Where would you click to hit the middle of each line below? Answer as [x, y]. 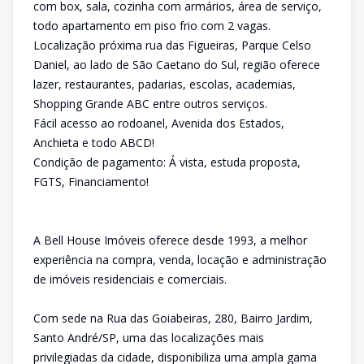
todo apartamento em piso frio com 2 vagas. [152, 26]
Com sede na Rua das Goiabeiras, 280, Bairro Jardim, [173, 318]
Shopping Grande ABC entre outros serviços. [150, 104]
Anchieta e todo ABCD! [94, 143]
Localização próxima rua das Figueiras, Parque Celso [172, 45]
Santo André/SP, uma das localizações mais [149, 338]
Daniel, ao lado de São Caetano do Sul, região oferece [177, 65]
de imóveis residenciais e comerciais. [130, 279]
